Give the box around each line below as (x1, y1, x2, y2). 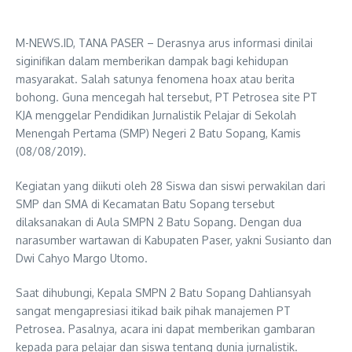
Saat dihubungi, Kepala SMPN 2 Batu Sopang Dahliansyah (16, 286, 311, 299)
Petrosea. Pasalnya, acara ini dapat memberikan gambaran (16, 322, 315, 335)
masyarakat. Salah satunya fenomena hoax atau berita (16, 72, 295, 86)
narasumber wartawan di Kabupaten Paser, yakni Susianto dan (16, 233, 332, 247)
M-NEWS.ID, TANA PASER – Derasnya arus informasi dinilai (16, 36, 313, 49)
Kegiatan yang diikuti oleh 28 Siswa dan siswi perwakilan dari (16, 179, 325, 192)
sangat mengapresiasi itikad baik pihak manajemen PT (16, 304, 291, 317)
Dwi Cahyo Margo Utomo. (16, 251, 148, 265)
